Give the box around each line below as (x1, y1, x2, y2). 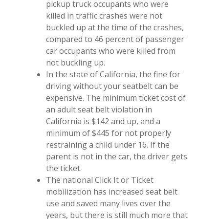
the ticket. (46, 163, 82, 174)
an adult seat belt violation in (46, 104, 152, 115)
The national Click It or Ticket (46, 175, 153, 185)
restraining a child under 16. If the (46, 139, 170, 150)
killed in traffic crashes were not (46, 10, 162, 21)
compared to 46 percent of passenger (46, 34, 184, 44)
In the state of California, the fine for (46, 69, 180, 80)
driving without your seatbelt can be (46, 81, 178, 91)
